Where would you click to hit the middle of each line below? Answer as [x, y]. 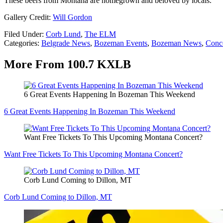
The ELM [100, 34]
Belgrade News [66, 43]
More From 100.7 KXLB [67, 64]
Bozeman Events [121, 43]
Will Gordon [72, 17]
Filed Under [23, 34]
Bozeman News [176, 43]
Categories [21, 43]
